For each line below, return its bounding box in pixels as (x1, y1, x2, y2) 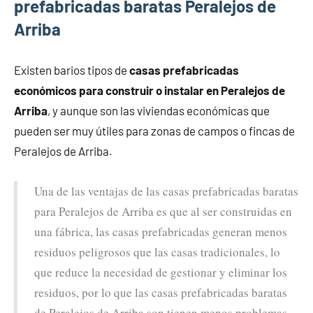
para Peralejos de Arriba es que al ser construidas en (34, 203, 292, 219)
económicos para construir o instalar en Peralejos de (14, 82, 285, 97)
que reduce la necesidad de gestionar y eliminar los (34, 263, 287, 280)
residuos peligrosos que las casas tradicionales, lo (34, 243, 280, 260)
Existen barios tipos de (14, 62, 129, 77)
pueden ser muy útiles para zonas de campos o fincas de (14, 123, 295, 138)
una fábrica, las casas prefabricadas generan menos (34, 223, 287, 240)
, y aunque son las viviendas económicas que (48, 103, 270, 117)
